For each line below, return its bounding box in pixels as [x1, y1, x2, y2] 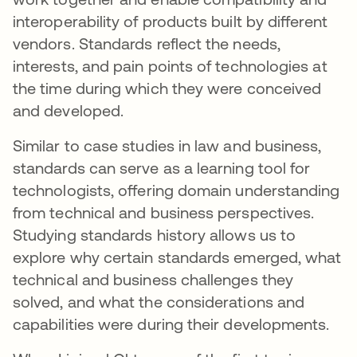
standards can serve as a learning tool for [13, 159, 311, 177]
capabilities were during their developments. [13, 315, 334, 333]
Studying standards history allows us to [13, 226, 296, 244]
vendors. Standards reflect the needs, [13, 34, 280, 53]
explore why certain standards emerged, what [13, 248, 342, 266]
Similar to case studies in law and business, [13, 136, 322, 155]
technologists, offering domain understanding [13, 181, 340, 199]
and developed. [13, 101, 128, 120]
